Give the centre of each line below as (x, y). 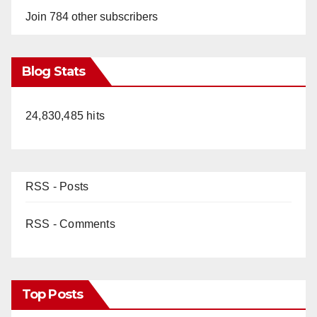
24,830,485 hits (65, 115)
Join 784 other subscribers (92, 16)
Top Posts (52, 294)
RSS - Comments (70, 224)
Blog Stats (53, 71)
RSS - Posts (57, 186)
